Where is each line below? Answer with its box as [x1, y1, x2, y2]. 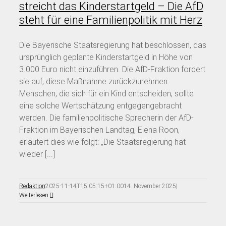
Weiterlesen [19, 191, 48, 199]
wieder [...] [19, 149, 55, 159]
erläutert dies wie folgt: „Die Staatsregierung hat [19, 137, 186, 147]
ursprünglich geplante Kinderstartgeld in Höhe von [19, 52, 193, 62]
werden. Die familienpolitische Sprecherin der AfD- [19, 112, 194, 123]
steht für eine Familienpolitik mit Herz [19, 13, 202, 26]
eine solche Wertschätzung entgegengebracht [19, 100, 182, 110]
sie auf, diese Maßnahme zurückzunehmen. [19, 76, 169, 86]
